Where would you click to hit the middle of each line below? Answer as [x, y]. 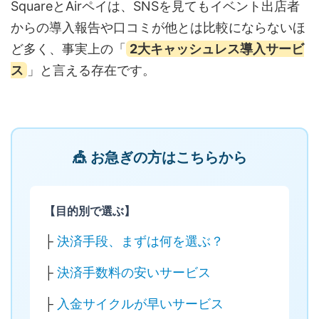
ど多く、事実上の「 [68, 48]
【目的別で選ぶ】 [90, 210]
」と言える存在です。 [91, 70]
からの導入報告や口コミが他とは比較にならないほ [158, 27]
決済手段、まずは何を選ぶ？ [140, 241]
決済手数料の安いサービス [134, 273]
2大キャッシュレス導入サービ [216, 48]
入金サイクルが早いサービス [140, 304]
